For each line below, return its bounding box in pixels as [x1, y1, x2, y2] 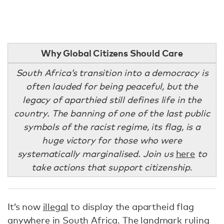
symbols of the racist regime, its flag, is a [23, 121, 200, 132]
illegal [42, 201, 68, 212]
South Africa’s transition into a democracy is [15, 67, 208, 78]
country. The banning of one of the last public [14, 107, 210, 118]
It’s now [7, 201, 43, 212]
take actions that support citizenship [31, 161, 190, 172]
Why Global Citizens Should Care [40, 46, 183, 59]
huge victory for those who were [42, 134, 182, 145]
